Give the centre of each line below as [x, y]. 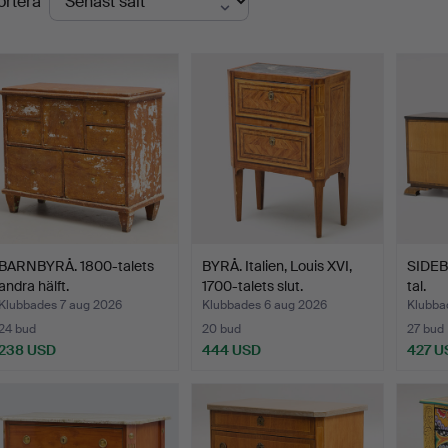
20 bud [222, 329]
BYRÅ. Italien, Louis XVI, [277, 266]
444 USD [232, 350]
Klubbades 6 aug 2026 [265, 305]
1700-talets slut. [253, 286]
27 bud [425, 329]
